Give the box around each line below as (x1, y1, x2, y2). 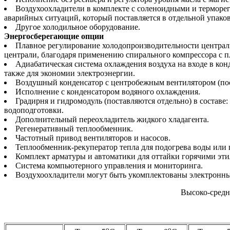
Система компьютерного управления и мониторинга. (15, 161, 203, 170)
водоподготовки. (4, 105, 64, 114)
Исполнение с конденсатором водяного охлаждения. (15, 87, 200, 96)
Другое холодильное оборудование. (15, 22, 140, 31)
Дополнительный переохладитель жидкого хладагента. (15, 114, 209, 124)
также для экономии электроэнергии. (4, 68, 135, 78)
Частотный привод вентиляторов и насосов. (15, 133, 170, 142)
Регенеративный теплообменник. (15, 124, 133, 133)
